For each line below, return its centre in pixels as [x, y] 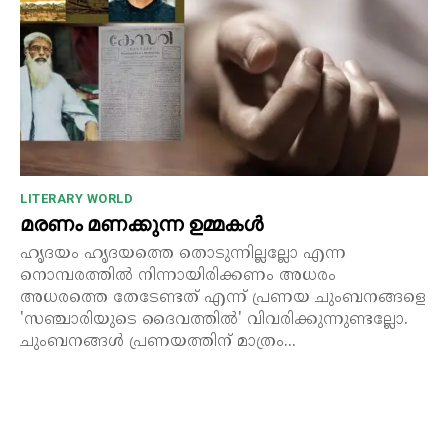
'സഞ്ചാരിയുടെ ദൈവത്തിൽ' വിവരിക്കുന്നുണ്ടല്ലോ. [214, 320]
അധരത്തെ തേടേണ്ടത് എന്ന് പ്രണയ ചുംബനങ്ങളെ [223, 298]
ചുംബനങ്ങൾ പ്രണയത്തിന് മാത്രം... [158, 342]
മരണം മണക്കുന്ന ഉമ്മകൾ [141, 224]
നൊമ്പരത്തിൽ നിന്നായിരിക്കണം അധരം [178, 276]
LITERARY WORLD [76, 199]
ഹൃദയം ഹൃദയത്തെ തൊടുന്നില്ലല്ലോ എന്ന [183, 254]
